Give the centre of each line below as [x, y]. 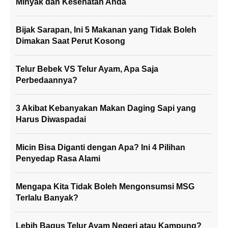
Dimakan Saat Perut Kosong [70, 41]
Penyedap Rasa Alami [58, 159]
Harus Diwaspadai [51, 119]
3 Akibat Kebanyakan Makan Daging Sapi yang [106, 108]
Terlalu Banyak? [47, 198]
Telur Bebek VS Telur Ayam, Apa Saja [87, 69]
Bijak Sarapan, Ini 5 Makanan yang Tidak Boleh [106, 30]
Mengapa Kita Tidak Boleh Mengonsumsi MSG [105, 187]
